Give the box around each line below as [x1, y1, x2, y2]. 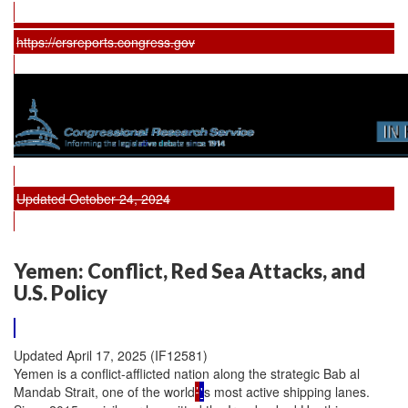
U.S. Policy [14, 280, 107, 305]
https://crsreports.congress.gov [16, 32, 195, 51]
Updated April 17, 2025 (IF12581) [14, 346, 208, 364]
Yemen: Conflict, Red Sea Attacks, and [14, 258, 365, 283]
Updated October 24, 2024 [16, 189, 170, 208]
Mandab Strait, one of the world [14, 382, 195, 401]
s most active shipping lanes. [204, 382, 370, 401]
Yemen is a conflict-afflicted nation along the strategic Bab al [14, 364, 360, 382]
